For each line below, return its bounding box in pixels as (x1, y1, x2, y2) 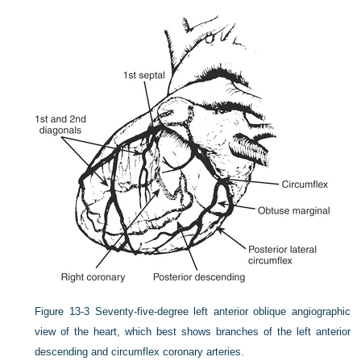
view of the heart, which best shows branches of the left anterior (35, 326, 351, 338)
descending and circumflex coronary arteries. (35, 346, 245, 358)
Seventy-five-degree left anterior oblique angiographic (94, 305, 351, 317)
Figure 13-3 (35, 305, 89, 317)
